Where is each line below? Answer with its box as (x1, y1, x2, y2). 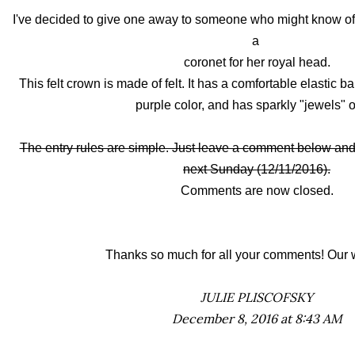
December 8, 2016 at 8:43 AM (171, 311, 342, 327)
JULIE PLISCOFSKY (200, 289, 313, 306)
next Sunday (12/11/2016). (183, 162, 330, 177)
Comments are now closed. (180, 184, 334, 198)
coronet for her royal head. (183, 55, 330, 70)
